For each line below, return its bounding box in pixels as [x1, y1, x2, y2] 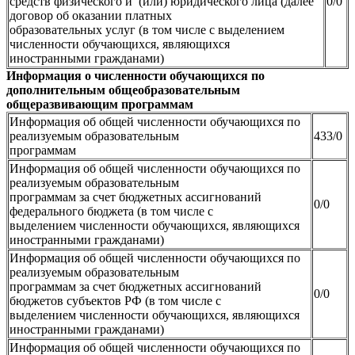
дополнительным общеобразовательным [6, 82, 240, 97]
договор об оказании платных [10, 8, 172, 22]
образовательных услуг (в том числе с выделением [10, 22, 284, 36]
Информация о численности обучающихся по [6, 68, 265, 82]
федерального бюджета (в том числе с [10, 204, 213, 218]
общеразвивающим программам [6, 97, 193, 111]
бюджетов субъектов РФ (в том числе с [10, 293, 221, 307]
